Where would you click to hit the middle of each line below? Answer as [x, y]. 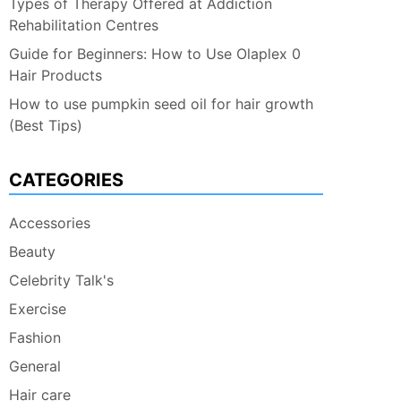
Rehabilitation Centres [84, 25]
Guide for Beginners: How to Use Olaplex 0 [155, 54]
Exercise [38, 309]
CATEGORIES [66, 180]
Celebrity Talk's [61, 280]
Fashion [35, 337]
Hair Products [55, 75]
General [35, 366]
